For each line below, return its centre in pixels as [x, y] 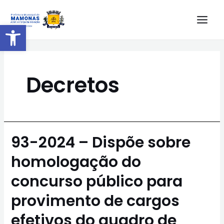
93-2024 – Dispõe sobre [101, 143]
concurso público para [97, 182]
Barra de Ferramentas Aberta [104, 29]
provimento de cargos [95, 201]
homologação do [76, 162]
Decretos [72, 85]
